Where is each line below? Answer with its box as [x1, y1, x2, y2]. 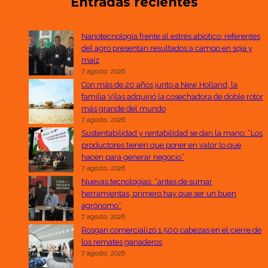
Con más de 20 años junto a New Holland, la [81, 80, 237, 89]
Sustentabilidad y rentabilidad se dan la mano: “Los [81, 128, 263, 138]
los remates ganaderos [81, 237, 162, 246]
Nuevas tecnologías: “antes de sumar [81, 176, 212, 186]
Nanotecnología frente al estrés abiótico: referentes [81, 31, 260, 41]
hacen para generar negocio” [81, 152, 184, 162]
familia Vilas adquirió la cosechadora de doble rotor [81, 92, 263, 101]
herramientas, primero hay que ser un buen [81, 188, 236, 198]
